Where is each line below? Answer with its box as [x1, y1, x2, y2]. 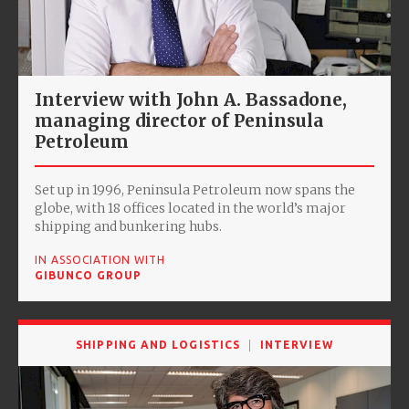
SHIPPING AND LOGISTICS [76, 338, 241, 351]
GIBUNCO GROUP [35, 268, 142, 281]
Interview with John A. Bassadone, [35, 88, 347, 110]
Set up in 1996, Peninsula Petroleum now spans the [35, 181, 355, 198]
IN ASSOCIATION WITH [35, 253, 166, 266]
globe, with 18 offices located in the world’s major [35, 199, 346, 216]
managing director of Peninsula [35, 109, 324, 131]
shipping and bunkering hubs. [35, 217, 222, 235]
